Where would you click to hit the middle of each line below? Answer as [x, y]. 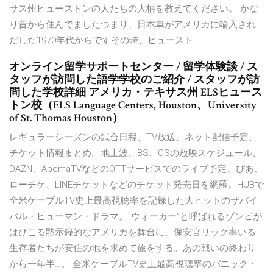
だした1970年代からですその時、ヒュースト [101, 41]
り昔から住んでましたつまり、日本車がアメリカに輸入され [133, 25]
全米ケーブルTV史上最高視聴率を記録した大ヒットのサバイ [133, 201]
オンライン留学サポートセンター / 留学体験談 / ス [133, 67]
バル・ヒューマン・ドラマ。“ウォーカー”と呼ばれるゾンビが [136, 217]
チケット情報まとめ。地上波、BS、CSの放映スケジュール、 [135, 153]
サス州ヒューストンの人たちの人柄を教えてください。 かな [134, 9]
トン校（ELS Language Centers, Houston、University [133, 105]
